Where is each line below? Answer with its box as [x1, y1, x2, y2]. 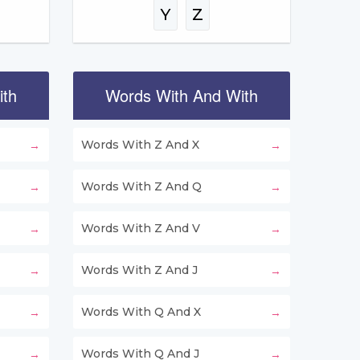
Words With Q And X [81, 305, 201, 320]
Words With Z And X [81, 137, 199, 153]
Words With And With [105, 84, 258, 108]
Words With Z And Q [81, 179, 202, 194]
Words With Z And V [81, 221, 200, 236]
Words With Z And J [81, 263, 198, 278]
